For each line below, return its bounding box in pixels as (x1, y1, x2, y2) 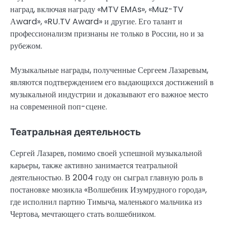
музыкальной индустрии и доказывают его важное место (10, 88, 208, 100)
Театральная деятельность (10, 126, 141, 138)
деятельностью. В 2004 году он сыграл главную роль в (10, 172, 203, 184)
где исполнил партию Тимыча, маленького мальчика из (10, 196, 202, 208)
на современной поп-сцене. (10, 100, 107, 112)
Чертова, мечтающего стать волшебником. (10, 208, 156, 220)
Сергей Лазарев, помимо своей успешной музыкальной (10, 147, 202, 160)
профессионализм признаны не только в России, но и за (10, 27, 204, 40)
